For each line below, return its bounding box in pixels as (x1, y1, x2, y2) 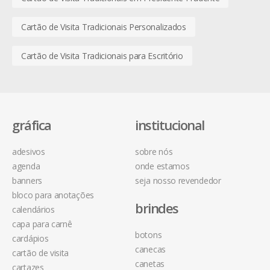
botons (135, 229, 162, 241)
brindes (135, 199, 178, 218)
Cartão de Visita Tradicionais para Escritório (21, 50, 183, 62)
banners (12, 175, 42, 187)
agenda (12, 160, 40, 172)
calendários (12, 204, 55, 216)
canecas (135, 243, 166, 256)
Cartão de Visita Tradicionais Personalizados (21, 21, 186, 33)
